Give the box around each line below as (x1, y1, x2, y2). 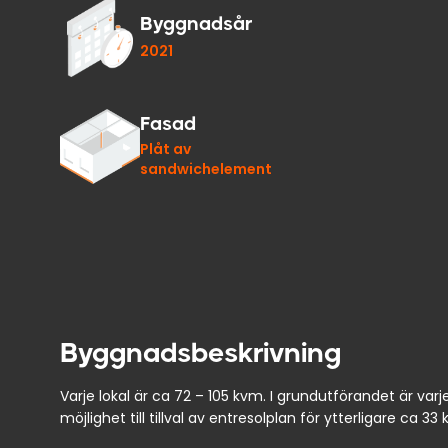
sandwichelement (140, 159, 272, 180)
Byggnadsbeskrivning (60, 336, 341, 368)
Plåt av (140, 139, 191, 160)
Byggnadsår (140, 13, 252, 35)
